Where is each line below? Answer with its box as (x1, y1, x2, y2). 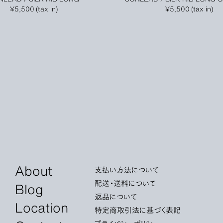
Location (15, 197, 68, 217)
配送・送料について (95, 176, 156, 189)
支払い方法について (95, 163, 159, 175)
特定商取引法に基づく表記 (95, 203, 181, 216)
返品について (95, 190, 137, 202)
